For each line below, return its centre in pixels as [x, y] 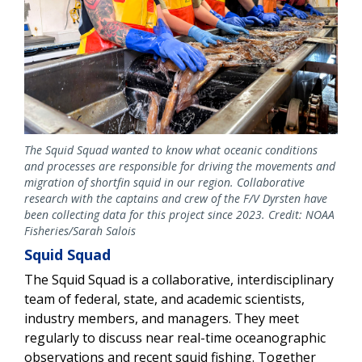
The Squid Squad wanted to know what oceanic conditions [171, 149]
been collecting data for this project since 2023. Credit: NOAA [179, 214]
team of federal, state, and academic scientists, [164, 299]
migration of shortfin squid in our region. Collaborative [164, 182]
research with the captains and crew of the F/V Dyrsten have [176, 198]
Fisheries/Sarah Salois [80, 230]
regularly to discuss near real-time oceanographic [175, 337]
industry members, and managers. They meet [162, 318]
